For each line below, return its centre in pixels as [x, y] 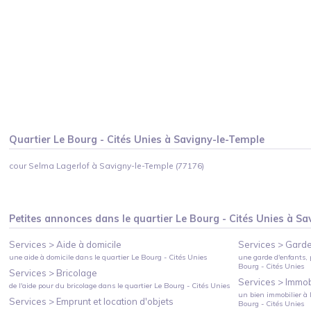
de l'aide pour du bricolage [53, 285]
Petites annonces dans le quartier [93, 218]
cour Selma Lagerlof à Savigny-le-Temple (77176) [107, 165]
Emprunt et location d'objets [115, 301]
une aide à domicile [42, 257]
